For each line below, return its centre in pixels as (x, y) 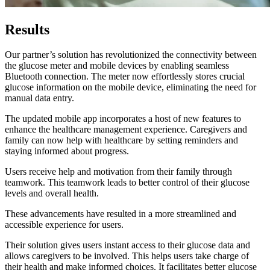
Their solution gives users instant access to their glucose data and (127, 245)
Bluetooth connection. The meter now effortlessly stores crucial (125, 77)
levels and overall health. (52, 193)
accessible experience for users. (64, 225)
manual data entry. (39, 98)
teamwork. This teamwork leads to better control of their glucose (127, 183)
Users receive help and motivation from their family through (118, 172)
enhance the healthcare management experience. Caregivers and (126, 130)
